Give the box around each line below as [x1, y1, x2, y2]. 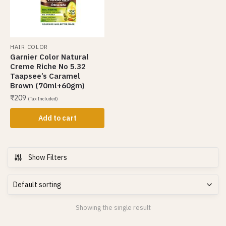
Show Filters [28, 153, 67, 162]
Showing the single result [75, 203, 151, 212]
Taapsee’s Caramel [10, 71, 80, 81]
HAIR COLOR [10, 43, 48, 51]
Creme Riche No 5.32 [10, 62, 86, 72]
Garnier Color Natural [10, 52, 89, 62]
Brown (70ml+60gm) [10, 81, 85, 91]
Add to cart [38, 114, 77, 123]
